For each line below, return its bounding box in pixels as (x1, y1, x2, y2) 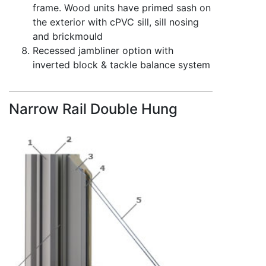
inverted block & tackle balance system (33, 59, 210, 71)
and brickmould (33, 30, 103, 43)
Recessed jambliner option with (33, 45, 173, 57)
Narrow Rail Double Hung (9, 100, 178, 118)
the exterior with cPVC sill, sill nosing (33, 16, 199, 28)
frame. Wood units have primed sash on (33, 2, 211, 14)
